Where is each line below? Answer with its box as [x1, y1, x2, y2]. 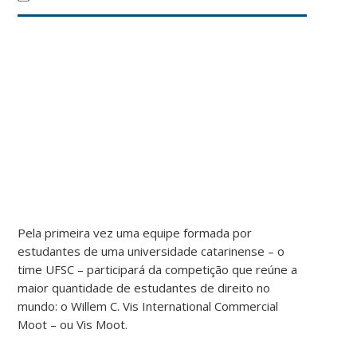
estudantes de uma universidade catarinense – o [18, 242, 285, 259]
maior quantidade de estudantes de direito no [18, 279, 271, 296]
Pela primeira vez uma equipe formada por [18, 224, 253, 241]
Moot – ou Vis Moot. [18, 316, 128, 332]
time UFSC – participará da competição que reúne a [18, 261, 298, 277]
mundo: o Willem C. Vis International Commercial [18, 297, 279, 314]
